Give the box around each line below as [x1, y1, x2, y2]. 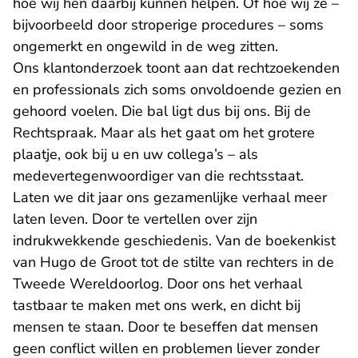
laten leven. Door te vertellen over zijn [13, 209, 257, 229]
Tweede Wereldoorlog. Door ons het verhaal [13, 274, 302, 293]
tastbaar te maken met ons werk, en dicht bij [13, 296, 300, 315]
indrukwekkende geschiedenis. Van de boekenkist [13, 231, 336, 250]
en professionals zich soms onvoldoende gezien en [13, 80, 341, 99]
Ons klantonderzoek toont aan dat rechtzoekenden [13, 58, 340, 78]
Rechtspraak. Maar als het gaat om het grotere [13, 123, 315, 142]
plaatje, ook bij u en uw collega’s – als [13, 145, 258, 164]
